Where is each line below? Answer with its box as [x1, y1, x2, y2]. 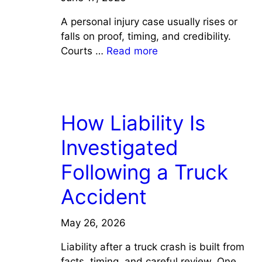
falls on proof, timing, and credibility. [61, 30, 231, 42]
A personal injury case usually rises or [61, 15, 237, 27]
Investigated [61, 135, 178, 160]
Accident [61, 184, 147, 209]
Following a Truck [61, 159, 228, 184]
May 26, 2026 [61, 216, 126, 229]
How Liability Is [61, 110, 205, 135]
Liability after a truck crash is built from [61, 240, 244, 253]
